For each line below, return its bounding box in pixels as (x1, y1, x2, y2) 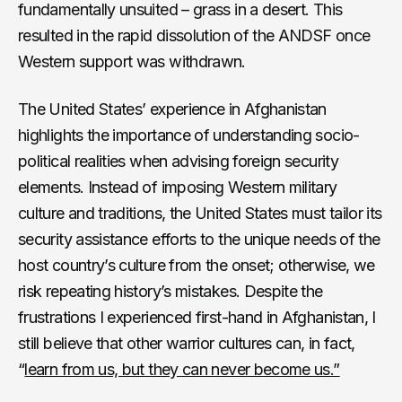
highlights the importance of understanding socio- (18, 125, 360, 144)
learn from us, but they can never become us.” (24, 359, 340, 379)
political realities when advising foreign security (18, 151, 338, 170)
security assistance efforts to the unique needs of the (18, 229, 380, 249)
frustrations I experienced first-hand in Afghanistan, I (18, 307, 376, 327)
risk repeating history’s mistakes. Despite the (18, 281, 323, 301)
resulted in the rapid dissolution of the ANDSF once (18, 25, 371, 45)
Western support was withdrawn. (18, 51, 246, 71)
